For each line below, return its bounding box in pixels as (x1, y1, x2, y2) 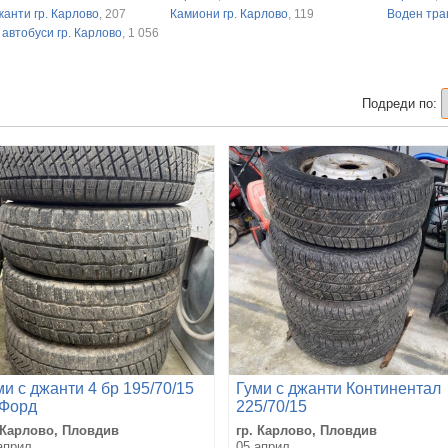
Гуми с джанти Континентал (236, 379, 441, 397)
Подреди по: (362, 95, 437, 111)
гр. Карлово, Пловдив (236, 422, 377, 438)
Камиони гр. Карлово (170, 6, 289, 21)
